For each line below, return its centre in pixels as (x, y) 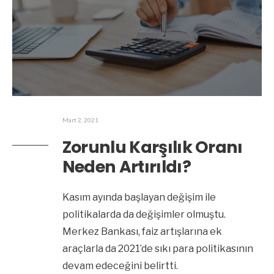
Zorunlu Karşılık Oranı (152, 147)
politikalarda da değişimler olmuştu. (144, 215)
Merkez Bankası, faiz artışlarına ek (142, 232)
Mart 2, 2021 (80, 120)
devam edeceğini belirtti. (120, 266)
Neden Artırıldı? (126, 167)
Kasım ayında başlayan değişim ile (139, 198)
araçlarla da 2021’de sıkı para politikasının (157, 249)
